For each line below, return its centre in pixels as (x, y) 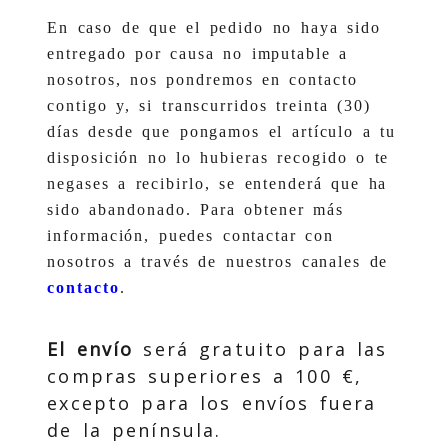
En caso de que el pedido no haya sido (214, 27)
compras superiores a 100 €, (205, 375)
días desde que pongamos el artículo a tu (221, 131)
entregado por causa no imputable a (198, 53)
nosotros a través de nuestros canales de (218, 261)
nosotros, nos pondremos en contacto (202, 79)
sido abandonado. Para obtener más (195, 209)
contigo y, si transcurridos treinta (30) (209, 105)
